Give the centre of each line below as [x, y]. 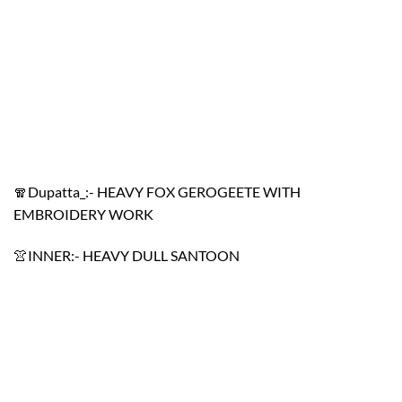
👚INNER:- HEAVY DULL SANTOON [127, 255]
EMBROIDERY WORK [83, 214]
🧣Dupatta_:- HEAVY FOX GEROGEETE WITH [157, 192]
